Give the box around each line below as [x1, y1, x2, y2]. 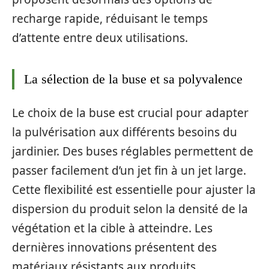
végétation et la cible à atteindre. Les [12, 220, 213, 236]
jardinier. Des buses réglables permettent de [12, 143, 253, 159]
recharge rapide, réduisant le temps [12, 11, 208, 26]
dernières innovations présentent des [12, 239, 217, 255]
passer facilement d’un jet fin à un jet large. [12, 162, 246, 178]
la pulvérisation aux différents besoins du [12, 124, 237, 140]
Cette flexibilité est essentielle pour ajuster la [12, 181, 256, 198]
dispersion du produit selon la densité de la [12, 201, 248, 217]
